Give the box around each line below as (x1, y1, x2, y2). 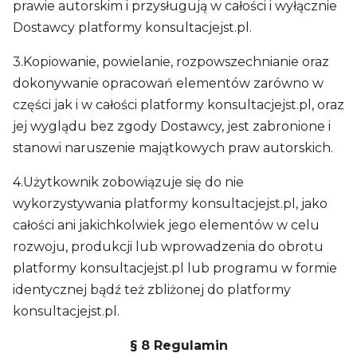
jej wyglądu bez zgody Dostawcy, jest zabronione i (13, 119, 331, 134)
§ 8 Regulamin (129, 338, 228, 353)
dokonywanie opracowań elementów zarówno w (13, 76, 324, 91)
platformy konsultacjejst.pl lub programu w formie (13, 261, 337, 276)
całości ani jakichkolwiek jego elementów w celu (13, 218, 320, 233)
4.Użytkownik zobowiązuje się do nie (13, 175, 244, 190)
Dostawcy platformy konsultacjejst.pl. (13, 20, 252, 35)
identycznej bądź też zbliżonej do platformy (13, 282, 291, 297)
